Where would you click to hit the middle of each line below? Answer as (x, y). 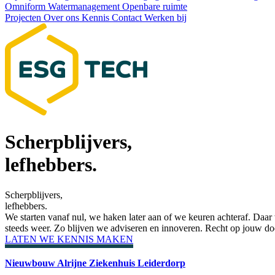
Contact (128, 17)
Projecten (24, 17)
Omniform (26, 6)
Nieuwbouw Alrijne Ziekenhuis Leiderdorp (95, 263)
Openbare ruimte (155, 6)
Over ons (63, 17)
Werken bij (165, 17)
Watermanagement (85, 6)
